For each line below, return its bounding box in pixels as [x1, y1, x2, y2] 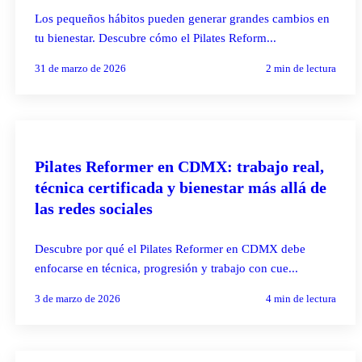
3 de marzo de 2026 [34, 292, 120, 305]
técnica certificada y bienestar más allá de [34, 178, 326, 196]
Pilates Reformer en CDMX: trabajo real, [34, 157, 324, 175]
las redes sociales [34, 199, 153, 217]
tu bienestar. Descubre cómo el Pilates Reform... [34, 31, 276, 44]
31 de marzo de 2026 [34, 61, 126, 74]
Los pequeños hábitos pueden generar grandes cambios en [34, 11, 330, 25]
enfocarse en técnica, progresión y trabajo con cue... [34, 261, 298, 275]
